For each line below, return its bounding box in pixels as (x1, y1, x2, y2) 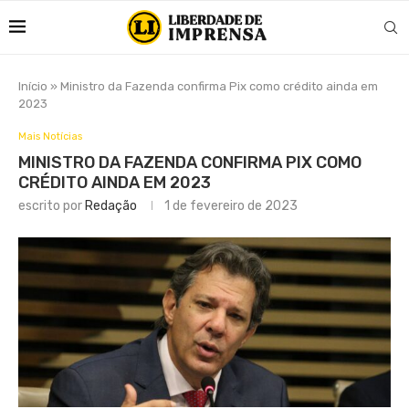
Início (18, 79, 47, 93)
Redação (85, 198, 137, 214)
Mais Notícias (18, 131, 82, 142)
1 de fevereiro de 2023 (164, 198, 298, 214)
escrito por (18, 198, 85, 214)
